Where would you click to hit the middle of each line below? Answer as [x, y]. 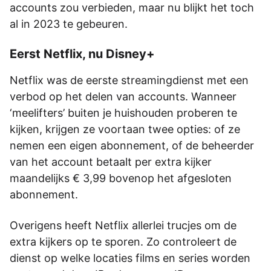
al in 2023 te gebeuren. [69, 24]
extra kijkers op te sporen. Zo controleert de [123, 241]
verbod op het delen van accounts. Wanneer [123, 96]
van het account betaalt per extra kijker [111, 162]
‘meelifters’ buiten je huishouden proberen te [123, 113]
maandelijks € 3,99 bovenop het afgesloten [121, 178]
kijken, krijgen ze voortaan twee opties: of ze [125, 129]
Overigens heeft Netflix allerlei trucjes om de [123, 225]
